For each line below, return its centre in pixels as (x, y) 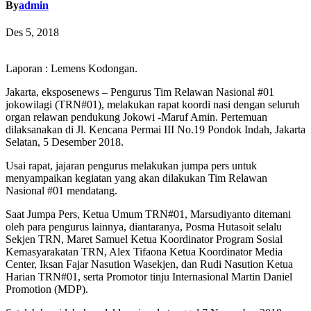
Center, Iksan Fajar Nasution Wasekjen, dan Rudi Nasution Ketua (149, 264)
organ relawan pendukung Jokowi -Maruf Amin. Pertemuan (136, 117)
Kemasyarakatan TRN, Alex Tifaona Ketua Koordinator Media (144, 252)
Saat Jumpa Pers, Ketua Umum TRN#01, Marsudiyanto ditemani (148, 215)
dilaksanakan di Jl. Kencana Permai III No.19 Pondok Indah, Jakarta (155, 130)
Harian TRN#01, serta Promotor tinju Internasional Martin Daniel (149, 277)
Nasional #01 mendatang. (61, 191)
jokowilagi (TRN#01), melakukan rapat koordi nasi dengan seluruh (153, 105)
